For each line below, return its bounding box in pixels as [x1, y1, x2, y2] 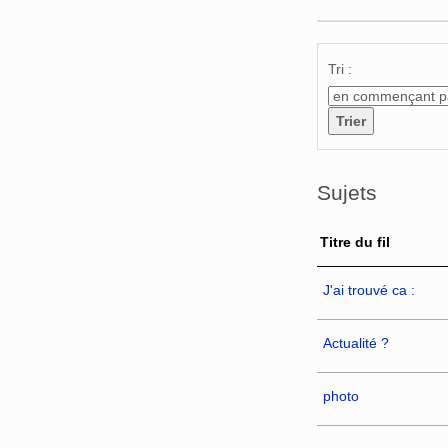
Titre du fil [319, 233, 390, 250]
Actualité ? [322, 334, 389, 351]
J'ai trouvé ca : [322, 281, 415, 298]
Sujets [317, 181, 377, 205]
